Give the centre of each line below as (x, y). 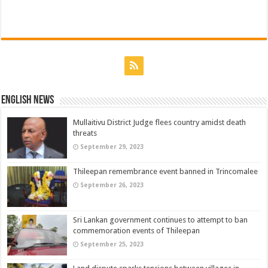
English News (28, 101)
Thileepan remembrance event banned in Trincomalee (166, 171)
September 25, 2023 (112, 244)
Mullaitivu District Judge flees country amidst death (160, 123)
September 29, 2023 (112, 147)
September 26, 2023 (112, 185)
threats (85, 133)
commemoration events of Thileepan (137, 230)
